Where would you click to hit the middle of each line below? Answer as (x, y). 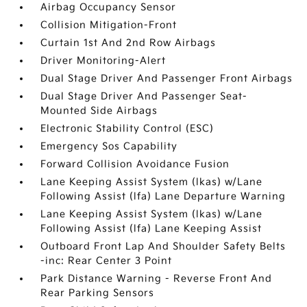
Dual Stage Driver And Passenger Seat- (144, 96)
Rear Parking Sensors (98, 293)
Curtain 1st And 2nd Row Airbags (128, 43)
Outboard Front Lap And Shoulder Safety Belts (163, 246)
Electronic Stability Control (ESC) (127, 128)
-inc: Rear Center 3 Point (107, 261)
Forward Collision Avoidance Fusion (135, 164)
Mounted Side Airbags (99, 111)
